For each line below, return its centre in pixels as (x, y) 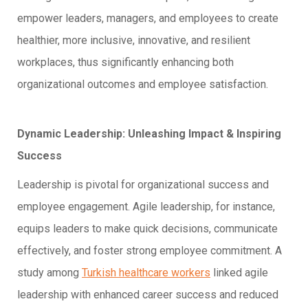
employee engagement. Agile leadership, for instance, (146, 206)
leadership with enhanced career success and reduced (148, 294)
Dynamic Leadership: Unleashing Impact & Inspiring (149, 133)
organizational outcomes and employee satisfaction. (143, 84)
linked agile (239, 272)
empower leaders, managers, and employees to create (148, 18)
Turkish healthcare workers (146, 272)
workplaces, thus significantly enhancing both (125, 62)
